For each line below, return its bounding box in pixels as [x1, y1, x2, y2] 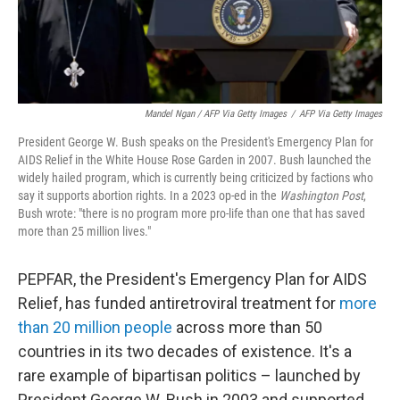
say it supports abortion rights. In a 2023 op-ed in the [18, 187, 279, 203]
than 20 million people [18, 317, 172, 337]
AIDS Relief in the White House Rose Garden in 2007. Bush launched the [18, 152, 371, 167]
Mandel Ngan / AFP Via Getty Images [145, 107, 287, 120]
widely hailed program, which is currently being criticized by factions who [18, 170, 373, 185]
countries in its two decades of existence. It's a [18, 341, 352, 361]
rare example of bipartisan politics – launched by [18, 365, 361, 385]
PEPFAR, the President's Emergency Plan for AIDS [18, 269, 367, 288]
